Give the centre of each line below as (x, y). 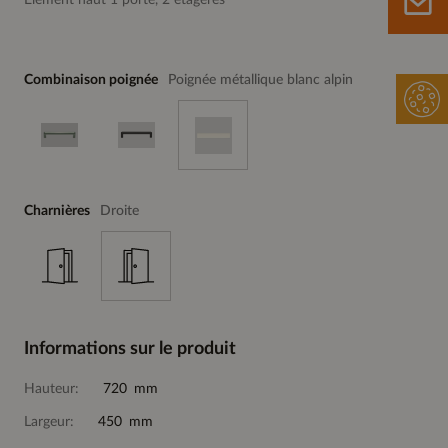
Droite (119, 211)
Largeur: (49, 422)
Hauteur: (51, 389)
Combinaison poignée (91, 80)
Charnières (57, 211)
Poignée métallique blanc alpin (260, 80)
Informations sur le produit (130, 349)
